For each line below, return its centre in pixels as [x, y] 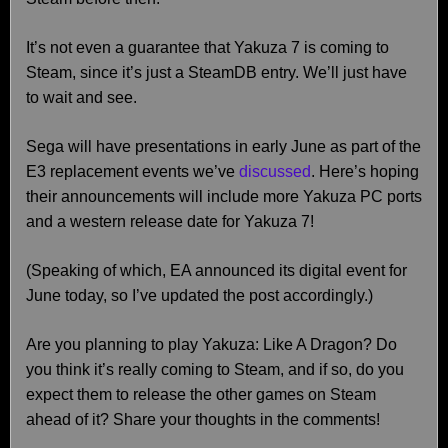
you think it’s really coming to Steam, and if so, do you [215, 369]
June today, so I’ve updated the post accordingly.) [199, 295]
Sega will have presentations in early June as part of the [223, 146]
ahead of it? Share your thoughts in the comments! [203, 419]
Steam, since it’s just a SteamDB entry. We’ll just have [216, 72]
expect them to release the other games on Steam [201, 394]
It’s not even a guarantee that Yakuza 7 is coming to [207, 47]
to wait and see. [81, 97]
